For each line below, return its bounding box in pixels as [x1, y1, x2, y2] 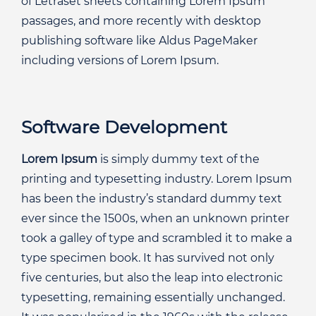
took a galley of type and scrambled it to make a [21, 231, 292, 245]
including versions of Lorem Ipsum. [21, 53, 219, 67]
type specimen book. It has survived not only [21, 250, 274, 265]
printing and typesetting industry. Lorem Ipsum [21, 171, 292, 186]
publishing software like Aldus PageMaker [21, 33, 257, 47]
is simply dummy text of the [97, 152, 260, 166]
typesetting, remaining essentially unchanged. [21, 290, 285, 304]
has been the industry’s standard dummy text [21, 191, 282, 205]
